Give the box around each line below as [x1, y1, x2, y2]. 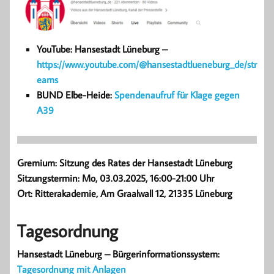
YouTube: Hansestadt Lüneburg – [37, 42, 168, 55]
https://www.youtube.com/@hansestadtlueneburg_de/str [37, 57, 257, 70]
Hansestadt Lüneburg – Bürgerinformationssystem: [17, 248, 220, 261]
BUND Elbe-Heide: [37, 88, 114, 101]
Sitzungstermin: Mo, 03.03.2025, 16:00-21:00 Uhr [17, 171, 214, 184]
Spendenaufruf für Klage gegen [114, 88, 240, 101]
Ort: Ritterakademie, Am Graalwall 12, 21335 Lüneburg [17, 187, 232, 199]
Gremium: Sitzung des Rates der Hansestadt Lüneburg [17, 156, 232, 169]
